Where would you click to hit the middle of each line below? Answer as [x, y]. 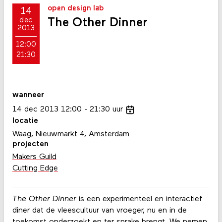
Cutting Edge [35, 169]
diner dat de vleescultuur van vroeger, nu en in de [99, 210]
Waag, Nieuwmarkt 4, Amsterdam [71, 134]
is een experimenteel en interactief [139, 199]
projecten [30, 144]
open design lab [76, 8]
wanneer [28, 95]
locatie [25, 121]
